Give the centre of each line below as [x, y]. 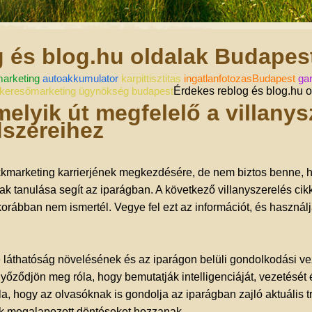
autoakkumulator [80, 78]
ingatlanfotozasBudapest [240, 78]
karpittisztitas [151, 78]
